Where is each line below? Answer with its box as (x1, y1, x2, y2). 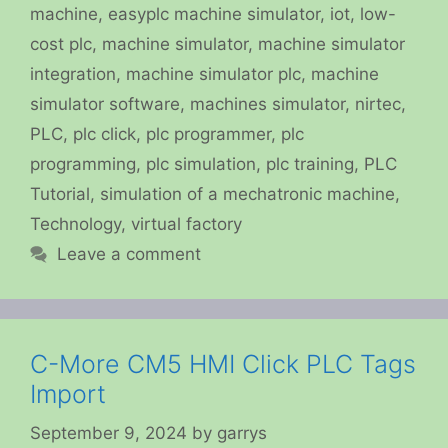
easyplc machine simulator (108, 4, 320, 25)
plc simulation (146, 154, 256, 175)
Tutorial (30, 184, 90, 205)
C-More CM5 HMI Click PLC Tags (30, 349, 416, 380)
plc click (73, 124, 136, 145)
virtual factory (131, 214, 242, 235)
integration (30, 64, 116, 85)
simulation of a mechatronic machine (100, 184, 395, 205)
